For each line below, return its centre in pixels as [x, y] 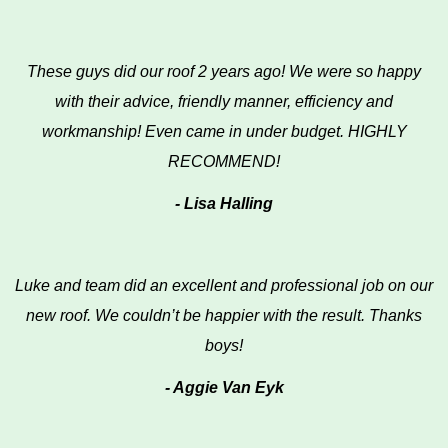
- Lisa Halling [224, 203]
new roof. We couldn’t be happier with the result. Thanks [224, 315]
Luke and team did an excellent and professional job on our [224, 285]
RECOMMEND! [224, 161]
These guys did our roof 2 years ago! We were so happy [224, 71]
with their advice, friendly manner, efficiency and [224, 101]
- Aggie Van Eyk [224, 387]
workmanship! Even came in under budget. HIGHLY [224, 131]
